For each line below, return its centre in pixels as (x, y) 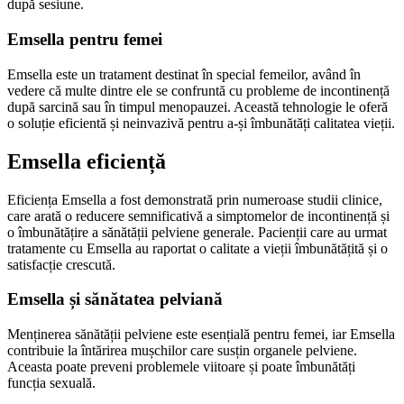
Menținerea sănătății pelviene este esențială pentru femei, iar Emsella (201, 335)
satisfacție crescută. (61, 264)
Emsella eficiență (87, 161)
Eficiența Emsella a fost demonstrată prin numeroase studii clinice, (195, 199)
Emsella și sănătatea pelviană (115, 299)
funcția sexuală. (51, 383)
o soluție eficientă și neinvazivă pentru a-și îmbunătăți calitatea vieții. (201, 123)
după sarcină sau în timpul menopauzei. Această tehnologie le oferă (197, 106)
